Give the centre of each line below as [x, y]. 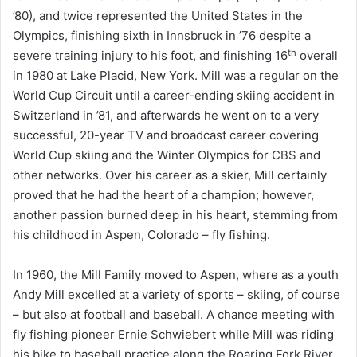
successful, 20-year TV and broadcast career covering [166, 135]
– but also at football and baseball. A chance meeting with [174, 315]
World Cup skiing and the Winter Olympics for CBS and [167, 155]
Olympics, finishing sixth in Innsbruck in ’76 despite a [162, 36]
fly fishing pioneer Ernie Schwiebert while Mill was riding [173, 335]
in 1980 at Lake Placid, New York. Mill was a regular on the [176, 76]
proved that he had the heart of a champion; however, [163, 195]
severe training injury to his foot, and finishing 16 [150, 56]
